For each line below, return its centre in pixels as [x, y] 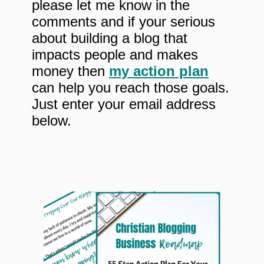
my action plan [159, 71]
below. [54, 121]
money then [70, 71]
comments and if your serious [123, 22]
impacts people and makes [115, 55]
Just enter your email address [124, 104]
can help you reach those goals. [131, 88]
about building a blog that [110, 38]
